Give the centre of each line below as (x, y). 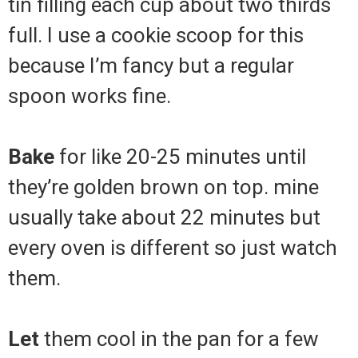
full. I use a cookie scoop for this (156, 36)
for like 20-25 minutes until (180, 157)
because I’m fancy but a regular (151, 66)
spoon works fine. (89, 96)
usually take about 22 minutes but (164, 218)
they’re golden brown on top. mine (163, 187)
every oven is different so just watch (173, 248)
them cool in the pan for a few (179, 339)
